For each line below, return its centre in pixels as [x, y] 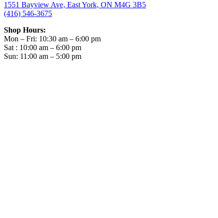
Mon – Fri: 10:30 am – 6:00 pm [52, 39]
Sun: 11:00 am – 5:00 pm [43, 56]
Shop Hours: [25, 30]
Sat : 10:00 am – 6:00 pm [43, 48]
